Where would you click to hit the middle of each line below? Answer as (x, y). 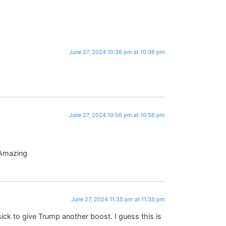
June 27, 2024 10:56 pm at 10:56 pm (117, 115)
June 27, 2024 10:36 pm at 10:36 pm (117, 52)
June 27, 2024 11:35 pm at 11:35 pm (118, 199)
